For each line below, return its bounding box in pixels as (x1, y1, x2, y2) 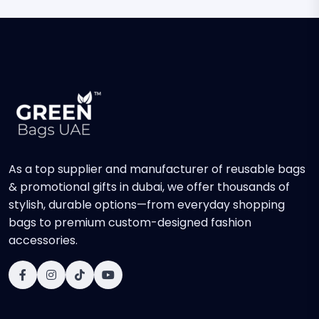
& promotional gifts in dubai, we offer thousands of (9, 179, 290, 195)
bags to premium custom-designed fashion (9, 214, 251, 231)
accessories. (9, 232, 78, 249)
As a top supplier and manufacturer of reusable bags (9, 161, 305, 177)
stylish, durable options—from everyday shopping (9, 197, 285, 213)
